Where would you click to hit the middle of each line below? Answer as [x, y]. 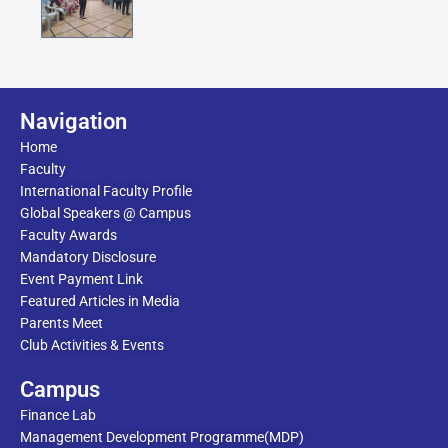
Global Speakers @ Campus [105, 213]
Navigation [73, 121]
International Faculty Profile [106, 191]
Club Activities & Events [92, 345]
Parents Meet [61, 323]
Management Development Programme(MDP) [162, 437]
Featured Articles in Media [100, 301]
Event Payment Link [81, 279]
